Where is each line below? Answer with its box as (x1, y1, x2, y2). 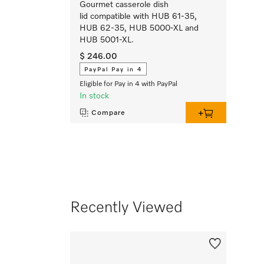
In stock (80, 92, 109, 101)
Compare (91, 110, 126, 117)
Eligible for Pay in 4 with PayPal (80, 81, 177, 88)
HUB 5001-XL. (80, 36, 134, 45)
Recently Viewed (70, 200, 183, 216)
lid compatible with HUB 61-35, (80, 12, 197, 21)
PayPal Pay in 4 (84, 67, 142, 73)
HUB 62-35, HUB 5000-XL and (80, 24, 199, 33)
